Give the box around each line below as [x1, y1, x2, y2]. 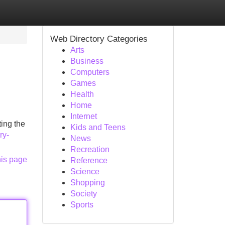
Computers [70, 68, 109, 76]
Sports [70, 200, 93, 209]
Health [70, 90, 94, 98]
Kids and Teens [70, 123, 126, 132]
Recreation [70, 145, 109, 154]
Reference [70, 156, 107, 165]
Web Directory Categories [50, 34, 148, 44]
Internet [70, 112, 97, 121]
